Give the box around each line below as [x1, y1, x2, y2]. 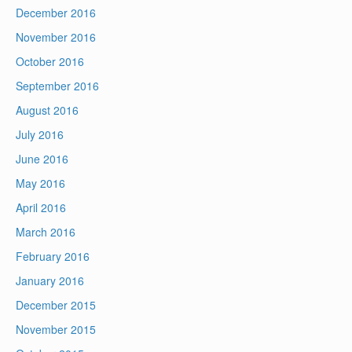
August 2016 [16, 102, 79, 119]
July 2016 [16, 126, 64, 143]
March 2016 [16, 224, 75, 240]
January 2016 [16, 273, 84, 289]
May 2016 [16, 175, 65, 192]
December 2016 [16, 5, 96, 21]
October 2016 [16, 53, 84, 70]
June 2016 [16, 151, 68, 167]
